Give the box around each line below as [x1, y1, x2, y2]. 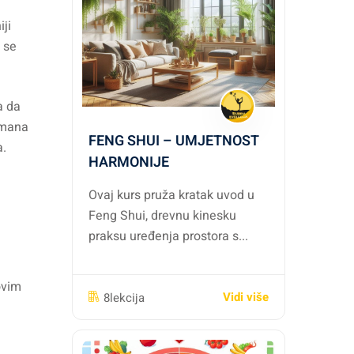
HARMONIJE [88, 152, 169, 173]
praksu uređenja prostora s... [88, 227, 248, 246]
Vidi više [223, 288, 269, 306]
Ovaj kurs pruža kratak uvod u [88, 186, 254, 205]
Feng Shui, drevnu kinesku [88, 206, 236, 225]
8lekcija [104, 288, 145, 307]
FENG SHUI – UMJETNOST [88, 130, 259, 152]
